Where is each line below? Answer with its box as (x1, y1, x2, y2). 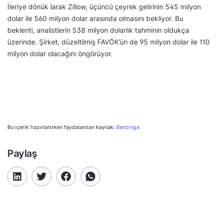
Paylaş (7, 147, 37, 159)
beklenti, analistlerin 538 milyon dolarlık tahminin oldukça (7, 25, 189, 34)
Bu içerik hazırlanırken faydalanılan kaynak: (7, 123, 116, 131)
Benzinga (116, 123, 139, 131)
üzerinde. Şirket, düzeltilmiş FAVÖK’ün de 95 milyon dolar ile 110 (7, 37, 210, 46)
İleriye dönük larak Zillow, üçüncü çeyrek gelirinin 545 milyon (7, 2, 201, 11)
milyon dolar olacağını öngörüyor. (7, 49, 112, 58)
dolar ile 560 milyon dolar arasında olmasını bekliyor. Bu (7, 14, 183, 22)
